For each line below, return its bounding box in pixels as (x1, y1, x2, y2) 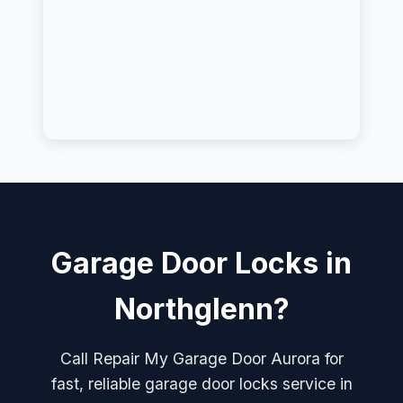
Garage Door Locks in (51, 245, 352, 281)
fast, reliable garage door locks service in (50, 373, 353, 393)
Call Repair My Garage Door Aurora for (59, 348, 344, 368)
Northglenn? (113, 291, 290, 327)
